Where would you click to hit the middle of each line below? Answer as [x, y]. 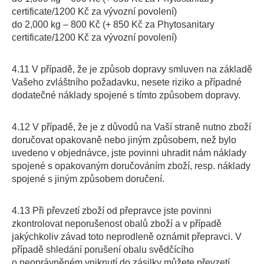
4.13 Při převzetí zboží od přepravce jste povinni [112, 211]
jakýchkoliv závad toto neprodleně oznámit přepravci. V [127, 237]
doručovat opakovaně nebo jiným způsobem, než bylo [124, 140]
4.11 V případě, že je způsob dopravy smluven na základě [132, 69]
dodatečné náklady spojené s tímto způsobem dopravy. [126, 95]
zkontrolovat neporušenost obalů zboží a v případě [117, 224]
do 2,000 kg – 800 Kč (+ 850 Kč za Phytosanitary [113, 24]
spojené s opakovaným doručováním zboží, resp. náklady [131, 166]
